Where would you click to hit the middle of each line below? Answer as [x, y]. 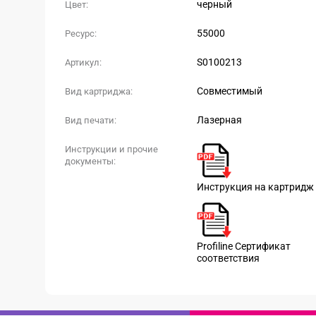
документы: [90, 161]
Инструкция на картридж [255, 187]
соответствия [228, 258]
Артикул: [83, 62]
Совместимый [230, 91]
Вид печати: [91, 120]
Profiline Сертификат [244, 246]
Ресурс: [81, 34]
